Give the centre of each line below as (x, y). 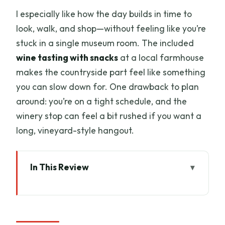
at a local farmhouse (161, 57)
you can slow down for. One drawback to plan (108, 86)
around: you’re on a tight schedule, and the (102, 101)
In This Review (59, 167)
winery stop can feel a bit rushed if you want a (109, 116)
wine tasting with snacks (67, 57)
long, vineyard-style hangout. (75, 130)
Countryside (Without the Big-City (109, 218)
